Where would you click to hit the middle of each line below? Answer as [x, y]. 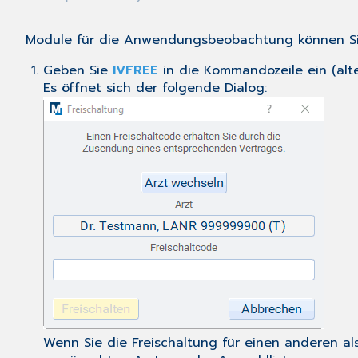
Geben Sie [78, 71]
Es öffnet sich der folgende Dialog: [155, 88]
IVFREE [136, 71]
